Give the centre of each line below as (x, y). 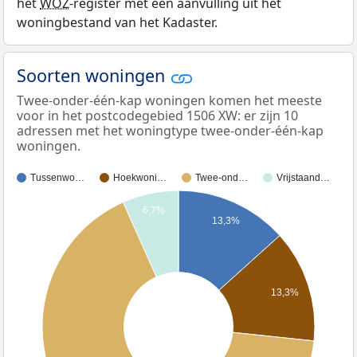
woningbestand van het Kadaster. (117, 23)
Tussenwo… (57, 177)
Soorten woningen (93, 76)
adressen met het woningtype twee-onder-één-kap (170, 130)
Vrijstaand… (303, 177)
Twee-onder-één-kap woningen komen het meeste (169, 100)
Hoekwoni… (140, 177)
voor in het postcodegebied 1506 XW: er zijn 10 (157, 115)
